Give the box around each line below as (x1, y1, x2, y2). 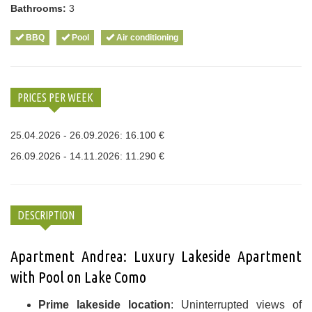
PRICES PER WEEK (17, 91, 93, 104)
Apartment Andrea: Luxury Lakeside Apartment (10, 247, 302, 265)
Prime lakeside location (38, 298, 171, 311)
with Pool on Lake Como (10, 267, 146, 286)
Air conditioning (114, 32, 178, 42)
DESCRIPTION (17, 208, 75, 221)
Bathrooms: (10, 3, 66, 15)
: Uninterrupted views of (171, 298, 302, 311)
